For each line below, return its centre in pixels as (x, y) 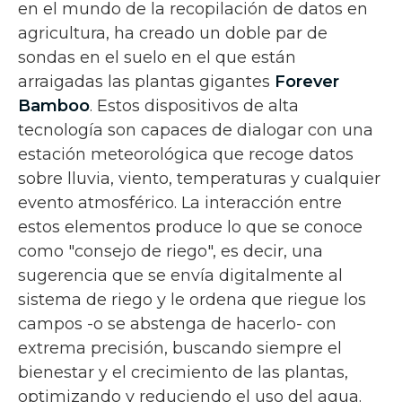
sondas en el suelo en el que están (157, 57)
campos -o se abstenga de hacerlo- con (177, 323)
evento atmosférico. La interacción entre (180, 202)
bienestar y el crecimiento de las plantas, (183, 372)
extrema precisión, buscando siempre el (180, 348)
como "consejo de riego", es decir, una (170, 251)
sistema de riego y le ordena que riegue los (192, 299)
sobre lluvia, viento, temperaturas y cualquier (199, 178)
